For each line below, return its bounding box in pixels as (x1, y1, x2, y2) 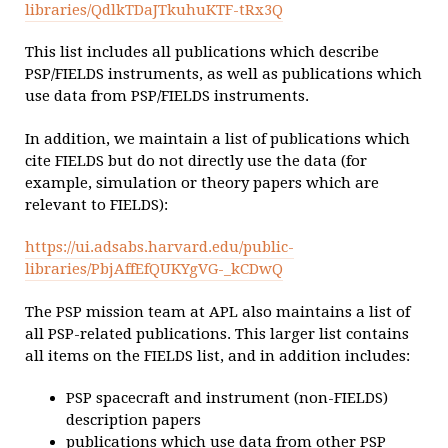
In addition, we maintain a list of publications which (25, 129, 410, 148)
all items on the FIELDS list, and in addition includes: (25, 346, 410, 365)
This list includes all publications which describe (25, 43, 379, 62)
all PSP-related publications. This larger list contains (25, 324, 409, 343)
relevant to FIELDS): (25, 195, 168, 214)
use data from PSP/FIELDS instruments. (25, 87, 309, 106)
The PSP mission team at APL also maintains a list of (25, 302, 410, 321)
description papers (65, 411, 201, 429)
